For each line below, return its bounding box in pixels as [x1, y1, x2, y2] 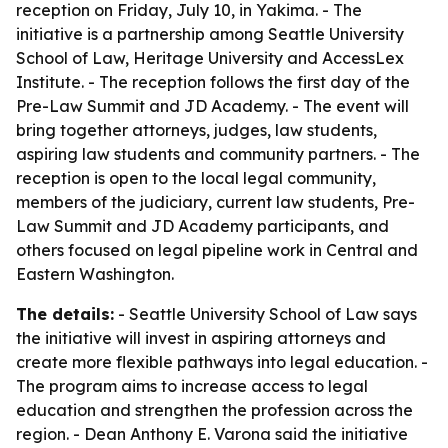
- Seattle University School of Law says [114, 304, 417, 324]
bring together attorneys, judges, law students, [16, 120, 377, 140]
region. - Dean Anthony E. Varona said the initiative [16, 424, 408, 444]
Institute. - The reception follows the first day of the [16, 72, 410, 92]
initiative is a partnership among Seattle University [16, 24, 404, 44]
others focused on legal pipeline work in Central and [16, 240, 418, 260]
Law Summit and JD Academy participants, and [16, 216, 389, 236]
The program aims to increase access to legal [16, 376, 368, 396]
